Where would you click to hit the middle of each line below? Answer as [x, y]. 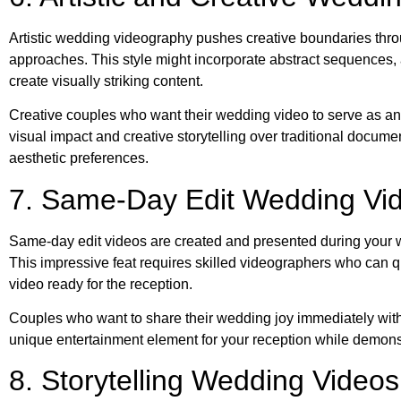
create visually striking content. [106, 81]
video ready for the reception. [101, 284]
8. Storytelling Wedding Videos [204, 381]
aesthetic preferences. [79, 158]
